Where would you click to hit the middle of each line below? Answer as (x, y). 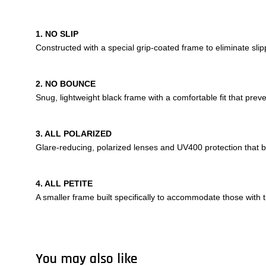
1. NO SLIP (57, 34)
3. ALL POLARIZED (74, 134)
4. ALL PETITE (64, 184)
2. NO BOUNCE (66, 84)
